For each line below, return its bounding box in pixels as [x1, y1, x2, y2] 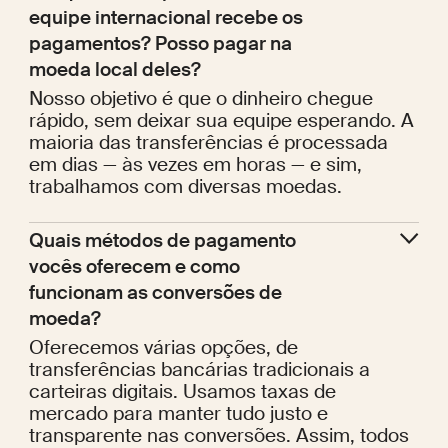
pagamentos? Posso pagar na [28, 30, 292, 56]
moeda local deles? [28, 56, 201, 82]
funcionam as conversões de [28, 279, 282, 305]
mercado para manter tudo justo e [28, 400, 328, 426]
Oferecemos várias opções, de [28, 334, 298, 360]
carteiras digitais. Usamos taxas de [28, 378, 336, 404]
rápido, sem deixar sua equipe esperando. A [28, 107, 414, 133]
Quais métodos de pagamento [28, 227, 296, 253]
